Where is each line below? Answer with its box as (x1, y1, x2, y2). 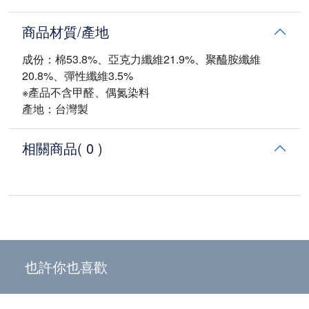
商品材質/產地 (22, 21, 109, 41)
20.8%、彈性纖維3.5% (22, 67, 133, 83)
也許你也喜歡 (25, 256, 108, 277)
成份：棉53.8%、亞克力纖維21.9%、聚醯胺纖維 (22, 50, 261, 67)
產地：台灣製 (22, 100, 88, 117)
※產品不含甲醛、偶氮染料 (22, 83, 150, 100)
